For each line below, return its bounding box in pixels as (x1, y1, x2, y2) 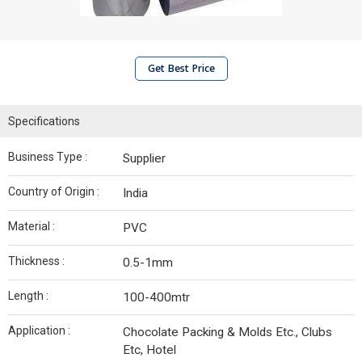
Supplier (123, 151, 166, 166)
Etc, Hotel (123, 343, 176, 357)
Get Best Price (147, 61, 215, 75)
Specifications (8, 115, 80, 128)
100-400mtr (123, 290, 190, 305)
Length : (8, 289, 48, 302)
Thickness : (8, 255, 65, 267)
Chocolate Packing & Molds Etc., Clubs (123, 325, 332, 339)
